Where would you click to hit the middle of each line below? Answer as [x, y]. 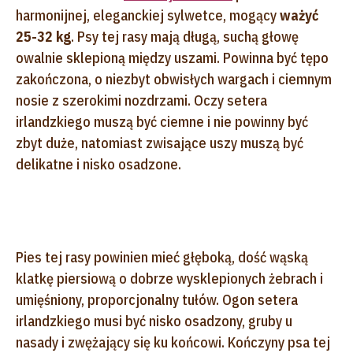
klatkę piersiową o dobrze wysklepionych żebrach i [169, 278]
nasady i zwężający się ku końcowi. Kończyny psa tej [173, 342]
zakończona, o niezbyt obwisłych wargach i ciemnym [174, 79]
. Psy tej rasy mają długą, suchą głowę [185, 36]
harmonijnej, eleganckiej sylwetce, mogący [148, 15]
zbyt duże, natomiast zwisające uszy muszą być [160, 143]
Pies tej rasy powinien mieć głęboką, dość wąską [162, 257]
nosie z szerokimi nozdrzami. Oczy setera [141, 100]
